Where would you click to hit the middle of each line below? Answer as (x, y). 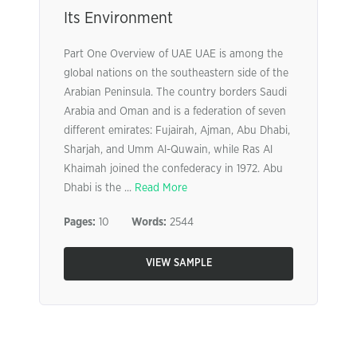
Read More (161, 188)
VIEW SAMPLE (178, 263)
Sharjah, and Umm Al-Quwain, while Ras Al (168, 150)
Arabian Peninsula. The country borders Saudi (175, 92)
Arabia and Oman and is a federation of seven (175, 112)
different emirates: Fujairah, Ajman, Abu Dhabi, (177, 131)
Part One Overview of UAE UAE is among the (173, 54)
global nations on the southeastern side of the (176, 73)
